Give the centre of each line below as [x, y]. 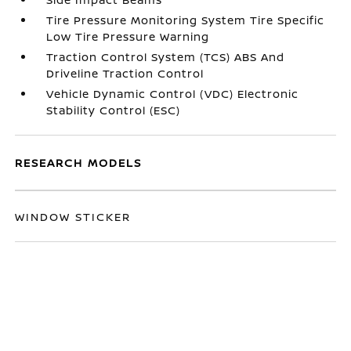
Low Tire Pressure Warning [128, 37]
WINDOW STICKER [73, 217]
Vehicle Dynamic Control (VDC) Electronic [173, 94]
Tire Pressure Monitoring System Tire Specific [186, 20]
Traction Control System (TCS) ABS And [166, 57]
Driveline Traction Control [125, 74]
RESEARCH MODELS [79, 163]
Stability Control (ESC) [114, 110]
